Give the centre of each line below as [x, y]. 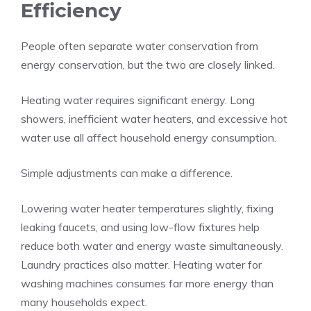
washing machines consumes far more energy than [147, 283]
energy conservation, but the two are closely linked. [148, 65]
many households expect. [84, 302]
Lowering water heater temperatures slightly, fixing [147, 208]
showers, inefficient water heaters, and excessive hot [154, 119]
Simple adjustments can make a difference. [127, 173]
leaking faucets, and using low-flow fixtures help [140, 227]
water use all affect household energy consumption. [149, 137]
